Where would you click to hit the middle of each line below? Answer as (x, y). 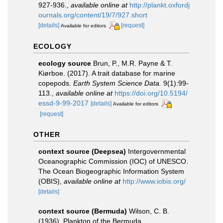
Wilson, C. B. (149, 211)
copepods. (56, 83)
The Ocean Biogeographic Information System (111, 171)
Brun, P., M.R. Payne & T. (133, 63)
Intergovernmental (157, 151)
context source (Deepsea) (82, 151)
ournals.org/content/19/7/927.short (93, 15)
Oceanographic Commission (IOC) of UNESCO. (113, 161)
